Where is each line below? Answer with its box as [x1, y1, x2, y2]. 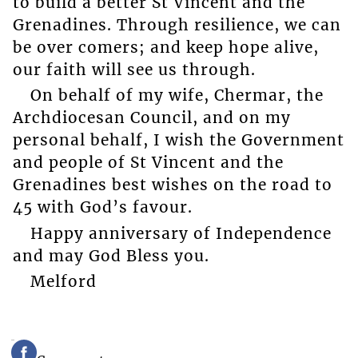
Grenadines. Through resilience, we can [12, 14, 341, 34]
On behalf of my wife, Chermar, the [30, 86, 324, 105]
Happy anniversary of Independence [30, 223, 332, 243]
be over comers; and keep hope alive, [12, 37, 319, 57]
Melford [30, 272, 97, 292]
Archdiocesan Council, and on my [12, 108, 291, 128]
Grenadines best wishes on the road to [12, 175, 332, 195]
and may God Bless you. [12, 245, 209, 265]
